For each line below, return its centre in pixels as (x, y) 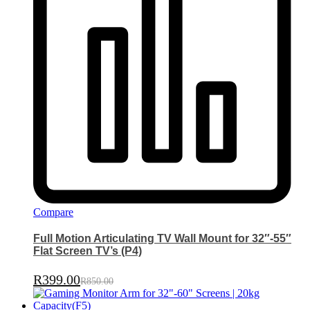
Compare (53, 212)
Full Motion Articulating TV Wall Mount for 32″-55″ (162, 239)
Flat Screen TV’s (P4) (88, 251)
